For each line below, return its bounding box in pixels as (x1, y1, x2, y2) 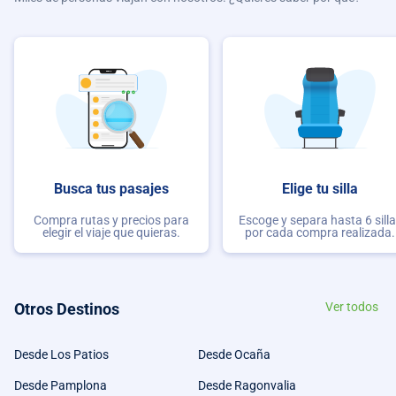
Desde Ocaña (198, 347, 270, 362)
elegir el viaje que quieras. (42, 225, 180, 240)
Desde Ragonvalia (198, 378, 296, 392)
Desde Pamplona (14, 378, 107, 392)
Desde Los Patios (14, 347, 109, 362)
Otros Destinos (14, 300, 119, 318)
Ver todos (325, 300, 378, 314)
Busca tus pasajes (54, 179, 169, 197)
